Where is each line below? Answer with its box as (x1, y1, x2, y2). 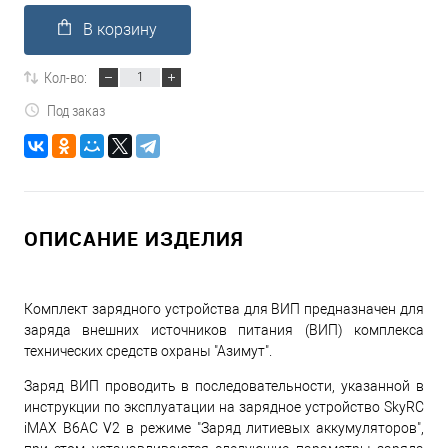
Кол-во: (44, 66, 87, 87)
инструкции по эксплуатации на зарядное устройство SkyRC (24, 398, 424, 415)
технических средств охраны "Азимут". (24, 342, 272, 359)
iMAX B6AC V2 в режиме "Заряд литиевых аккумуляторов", (24, 419, 424, 436)
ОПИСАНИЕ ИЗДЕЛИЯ (24, 224, 244, 252)
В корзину (83, 19, 157, 39)
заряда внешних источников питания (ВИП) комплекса (24, 321, 424, 338)
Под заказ (47, 100, 105, 120)
